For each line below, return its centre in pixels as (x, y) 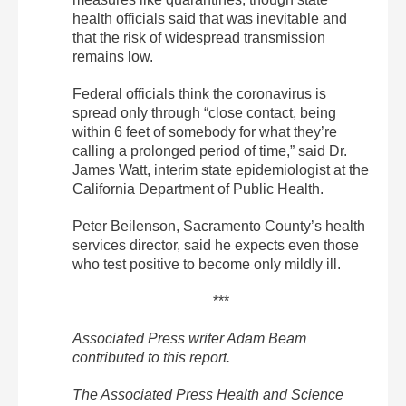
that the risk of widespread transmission (199, 37)
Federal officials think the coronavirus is (199, 93)
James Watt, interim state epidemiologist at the (221, 169)
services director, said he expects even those (216, 245)
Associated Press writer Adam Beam (189, 338)
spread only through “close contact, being (204, 112)
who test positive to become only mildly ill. (207, 264)
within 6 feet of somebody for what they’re (205, 131)
